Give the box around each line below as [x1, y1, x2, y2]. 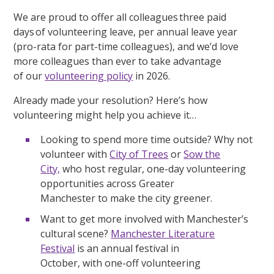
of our [13, 68, 45, 83]
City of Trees [109, 147, 169, 161]
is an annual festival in [75, 241, 180, 255]
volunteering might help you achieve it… [13, 108, 199, 122]
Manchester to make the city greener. [40, 191, 215, 205]
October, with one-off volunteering [40, 256, 201, 270]
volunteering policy [45, 68, 133, 83]
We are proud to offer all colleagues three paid [13, 10, 227, 24]
